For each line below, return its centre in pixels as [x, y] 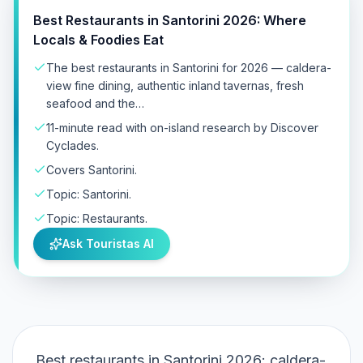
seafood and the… [95, 103]
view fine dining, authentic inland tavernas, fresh [175, 85]
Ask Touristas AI [108, 243]
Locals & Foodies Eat [98, 40]
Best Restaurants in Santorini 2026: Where [170, 20]
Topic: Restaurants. [97, 218]
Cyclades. [73, 145]
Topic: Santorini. [89, 194]
